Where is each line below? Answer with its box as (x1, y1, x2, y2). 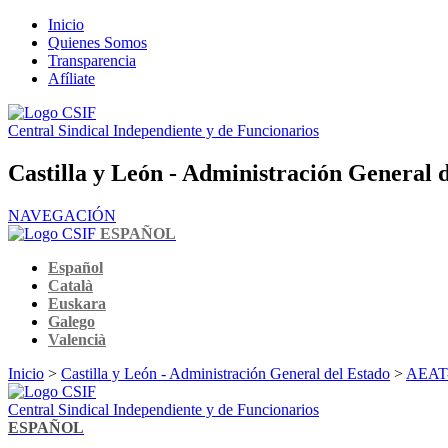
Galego (48, 312, 95, 330)
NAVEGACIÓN (8, 206, 116, 224)
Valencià (48, 330, 106, 348)
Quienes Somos (48, 34, 147, 51)
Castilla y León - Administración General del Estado (61, 364, 390, 382)
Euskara (48, 294, 106, 312)
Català (48, 276, 93, 294)
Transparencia (48, 52, 136, 69)
